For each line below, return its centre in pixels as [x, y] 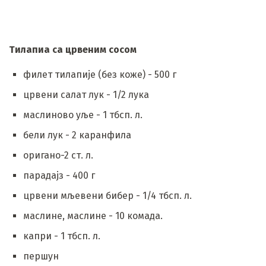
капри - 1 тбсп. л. [62, 236]
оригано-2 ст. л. [58, 155]
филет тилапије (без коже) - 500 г [100, 74]
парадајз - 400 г [59, 175]
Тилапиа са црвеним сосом [73, 49]
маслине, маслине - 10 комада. [93, 216]
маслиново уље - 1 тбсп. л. [83, 115]
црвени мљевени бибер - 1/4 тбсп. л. [107, 195]
